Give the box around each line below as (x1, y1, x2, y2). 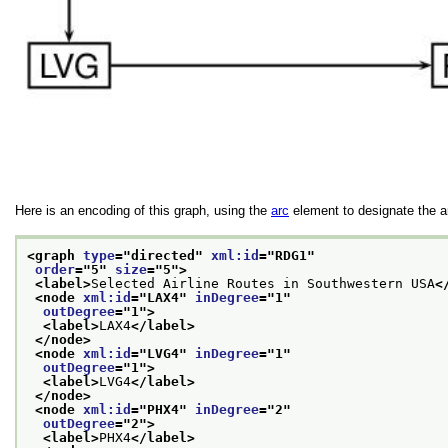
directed (131, 247, 195, 263)
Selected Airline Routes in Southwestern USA (91, 275, 435, 291)
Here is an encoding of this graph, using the (15, 203, 271, 219)
